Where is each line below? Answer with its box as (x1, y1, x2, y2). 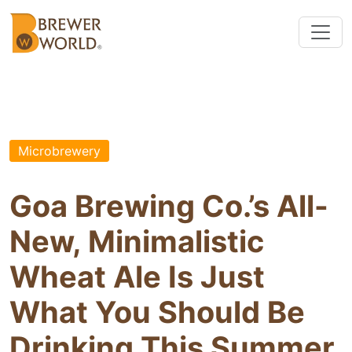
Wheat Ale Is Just (9, 258, 265, 295)
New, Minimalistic (9, 223, 264, 260)
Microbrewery (18, 142, 101, 159)
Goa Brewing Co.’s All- (9, 188, 328, 225)
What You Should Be (9, 294, 305, 331)
